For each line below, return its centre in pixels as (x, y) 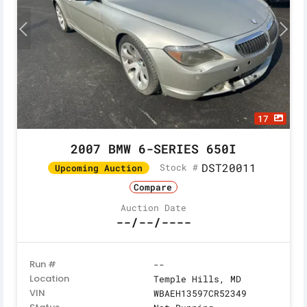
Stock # (179, 168)
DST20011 (229, 167)
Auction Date (153, 208)
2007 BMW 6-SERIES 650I (153, 148)
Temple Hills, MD (197, 279)
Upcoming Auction (98, 168)
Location (49, 279)
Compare (153, 187)
